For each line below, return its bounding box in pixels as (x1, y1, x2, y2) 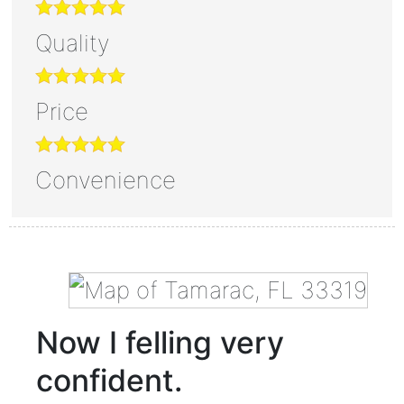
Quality (34, 28, 110, 57)
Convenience (34, 165, 176, 194)
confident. (35, 361, 183, 399)
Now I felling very (35, 323, 284, 361)
